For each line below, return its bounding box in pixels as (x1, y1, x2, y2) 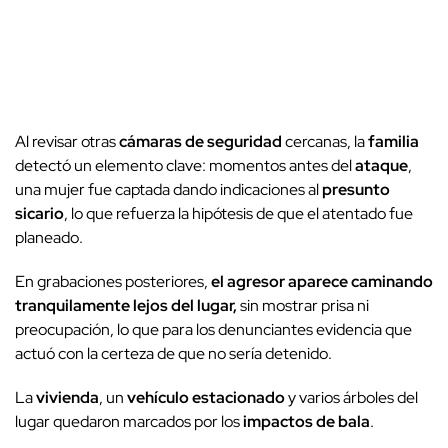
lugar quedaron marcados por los (15, 411, 243, 433)
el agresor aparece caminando (211, 271, 433, 293)
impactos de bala (243, 411, 370, 433)
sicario (15, 203, 64, 225)
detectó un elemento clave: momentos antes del (15, 155, 355, 177)
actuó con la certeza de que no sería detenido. (15, 343, 332, 365)
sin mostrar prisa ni (237, 295, 369, 317)
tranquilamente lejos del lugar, (15, 295, 237, 317)
